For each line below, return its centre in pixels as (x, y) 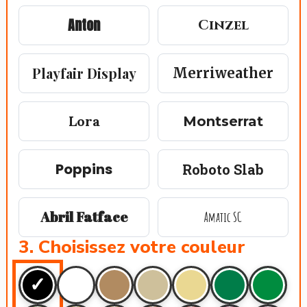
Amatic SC (223, 217)
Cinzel (223, 25)
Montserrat (223, 121)
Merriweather (223, 73)
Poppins (84, 169)
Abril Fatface (84, 217)
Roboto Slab (223, 169)
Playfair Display (84, 73)
